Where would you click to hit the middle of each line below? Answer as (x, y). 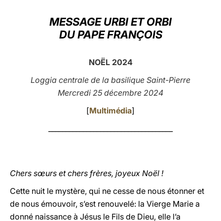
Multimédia (110, 110)
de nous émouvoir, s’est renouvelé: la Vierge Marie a (105, 204)
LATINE (169, 17)
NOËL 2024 (110, 62)
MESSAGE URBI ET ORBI (110, 22)
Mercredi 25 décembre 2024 (110, 93)
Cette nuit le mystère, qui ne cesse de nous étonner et (107, 191)
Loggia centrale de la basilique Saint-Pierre (110, 80)
